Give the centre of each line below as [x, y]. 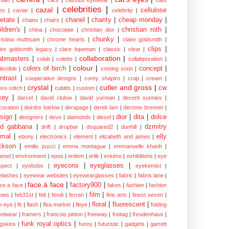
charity [101, 20]
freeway [98, 214]
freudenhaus [148, 214]
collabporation [146, 59]
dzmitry [156, 127]
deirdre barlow [42, 108]
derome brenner [143, 108]
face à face [46, 185]
